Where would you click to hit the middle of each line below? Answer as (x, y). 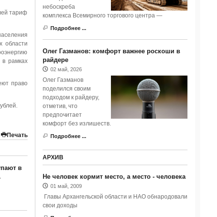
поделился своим (66, 89)
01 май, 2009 (66, 186)
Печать (17, 135)
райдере (55, 60)
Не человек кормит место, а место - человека (114, 177)
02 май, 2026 (66, 69)
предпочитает (62, 115)
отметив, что (60, 106)
